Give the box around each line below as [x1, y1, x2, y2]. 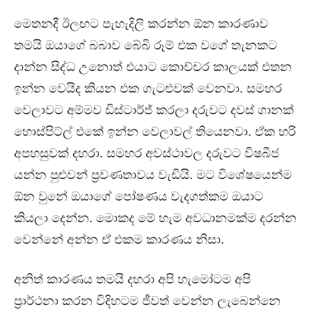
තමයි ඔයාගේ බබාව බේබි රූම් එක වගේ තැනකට [14, 37, 277, 52]
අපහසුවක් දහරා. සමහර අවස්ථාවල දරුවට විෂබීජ [14, 145, 279, 160]
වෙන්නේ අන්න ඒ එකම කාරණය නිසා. [14, 231, 224, 247]
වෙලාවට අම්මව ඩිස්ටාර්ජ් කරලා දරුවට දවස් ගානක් [14, 102, 294, 117]
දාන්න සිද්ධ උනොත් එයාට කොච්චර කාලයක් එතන [14, 58, 292, 74]
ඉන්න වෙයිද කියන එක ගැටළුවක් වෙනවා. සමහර [14, 80, 282, 95]
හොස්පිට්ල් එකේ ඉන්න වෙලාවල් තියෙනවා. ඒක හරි [14, 123, 296, 139]
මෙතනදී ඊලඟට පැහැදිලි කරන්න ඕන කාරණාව [14, 15, 268, 31]
